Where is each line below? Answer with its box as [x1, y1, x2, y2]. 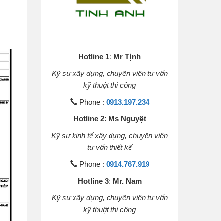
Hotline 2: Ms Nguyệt [73, 114, 146, 123]
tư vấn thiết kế [87, 143, 132, 151]
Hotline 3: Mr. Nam [77, 176, 142, 185]
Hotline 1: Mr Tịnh [78, 52, 141, 61]
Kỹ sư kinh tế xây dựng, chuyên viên [51, 131, 168, 140]
